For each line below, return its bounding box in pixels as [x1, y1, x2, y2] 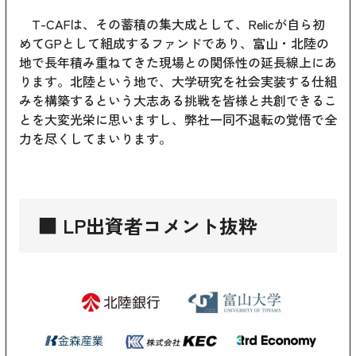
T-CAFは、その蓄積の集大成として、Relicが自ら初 [19, 14, 325, 33]
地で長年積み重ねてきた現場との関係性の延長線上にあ [19, 52, 337, 72]
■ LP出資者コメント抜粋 [38, 211, 257, 239]
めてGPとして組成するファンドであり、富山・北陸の [19, 33, 329, 52]
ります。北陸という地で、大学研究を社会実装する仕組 [19, 71, 337, 91]
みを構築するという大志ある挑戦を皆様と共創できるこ [19, 90, 337, 110]
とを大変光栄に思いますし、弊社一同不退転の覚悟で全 [19, 109, 337, 129]
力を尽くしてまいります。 [19, 128, 172, 148]
